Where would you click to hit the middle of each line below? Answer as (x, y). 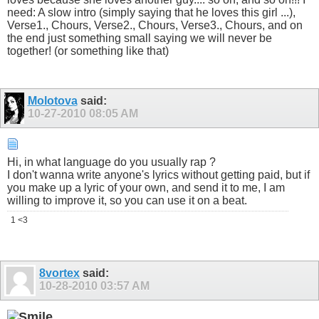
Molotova (52, 101)
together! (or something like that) (88, 51)
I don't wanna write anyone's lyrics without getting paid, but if (158, 174)
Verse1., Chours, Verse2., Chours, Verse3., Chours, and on (155, 26)
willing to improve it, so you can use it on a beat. (127, 200)
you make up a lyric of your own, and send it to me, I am (146, 187)
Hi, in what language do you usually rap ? (111, 162)
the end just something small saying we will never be (140, 38)
